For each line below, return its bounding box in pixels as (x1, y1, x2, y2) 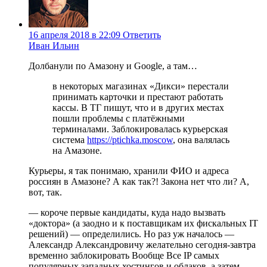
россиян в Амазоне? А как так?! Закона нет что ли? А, (29, 176, 249, 187)
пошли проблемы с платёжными (52, 113, 185, 123)
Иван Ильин (29, 40, 79, 51)
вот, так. (29, 187, 62, 197)
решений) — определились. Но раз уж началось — (29, 228, 234, 239)
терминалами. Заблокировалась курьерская (52, 123, 228, 134)
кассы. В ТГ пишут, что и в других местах (52, 102, 224, 113)
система (52, 134, 87, 145)
